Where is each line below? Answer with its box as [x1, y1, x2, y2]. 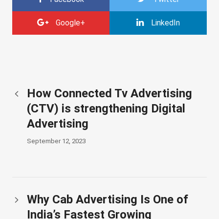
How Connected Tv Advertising [27, 87, 192, 101]
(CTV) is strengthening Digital [27, 102, 185, 116]
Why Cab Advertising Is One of [27, 193, 188, 207]
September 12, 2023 [27, 137, 86, 145]
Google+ [55, 18, 85, 28]
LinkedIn [151, 18, 180, 28]
